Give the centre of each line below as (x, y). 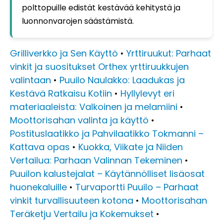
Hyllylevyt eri (147, 94)
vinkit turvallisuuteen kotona (72, 201)
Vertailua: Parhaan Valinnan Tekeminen (96, 161)
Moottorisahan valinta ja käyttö (79, 120)
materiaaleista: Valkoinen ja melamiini (94, 107)
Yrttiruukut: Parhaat (169, 54)
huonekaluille (38, 187)
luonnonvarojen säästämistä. (78, 21)
